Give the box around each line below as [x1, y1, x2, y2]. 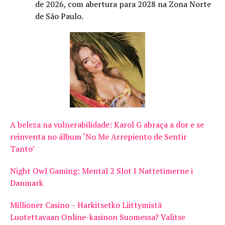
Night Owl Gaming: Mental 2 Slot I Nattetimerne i [10, 165, 193, 177]
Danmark [10, 177, 43, 189]
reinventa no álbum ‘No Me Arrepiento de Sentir [10, 131, 187, 143]
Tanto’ [10, 143, 35, 155]
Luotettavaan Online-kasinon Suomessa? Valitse [10, 211, 185, 223]
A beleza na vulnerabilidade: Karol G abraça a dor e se [10, 119, 204, 131]
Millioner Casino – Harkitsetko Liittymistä [10, 199, 162, 211]
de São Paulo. [35, 11, 83, 22]
